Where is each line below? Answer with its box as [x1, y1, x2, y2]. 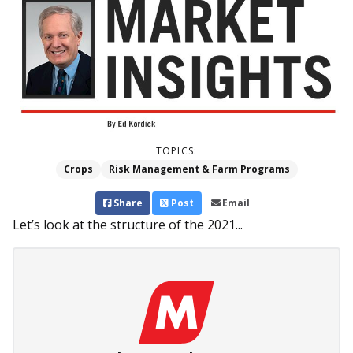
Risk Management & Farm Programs [108, 162, 290, 176]
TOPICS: [155, 144, 198, 158]
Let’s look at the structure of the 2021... [13, 216, 243, 234]
